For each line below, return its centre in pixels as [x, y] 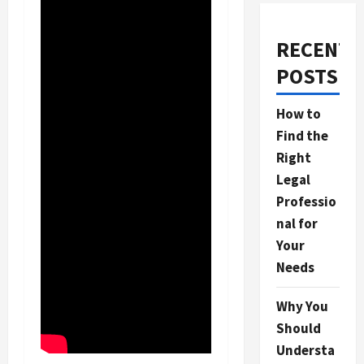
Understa [305, 350]
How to [298, 114]
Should [298, 328]
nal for [297, 223]
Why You [302, 306]
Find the [302, 136]
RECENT [313, 49]
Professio [306, 201]
